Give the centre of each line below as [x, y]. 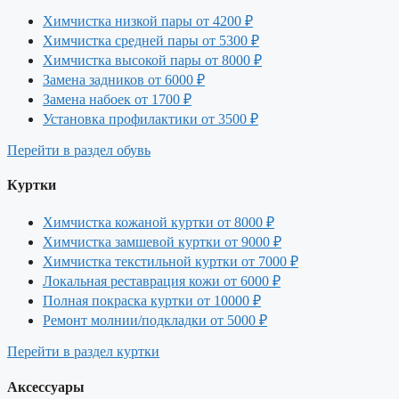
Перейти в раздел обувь [79, 150]
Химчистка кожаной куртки [130, 223]
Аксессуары [46, 387]
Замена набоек [89, 99]
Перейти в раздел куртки [83, 352]
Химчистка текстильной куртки [142, 262]
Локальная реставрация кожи [133, 281]
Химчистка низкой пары [119, 20]
